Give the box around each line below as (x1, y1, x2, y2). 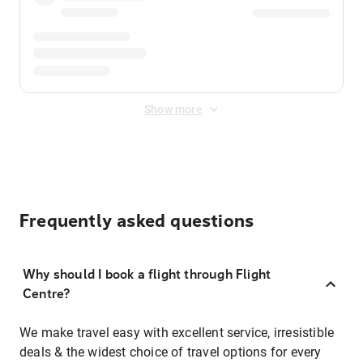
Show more (144, 103, 203, 116)
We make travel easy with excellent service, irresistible (19, 325, 335, 340)
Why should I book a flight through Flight (23, 267, 271, 282)
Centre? (23, 286, 70, 301)
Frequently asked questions (19, 211, 254, 232)
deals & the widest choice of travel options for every (19, 344, 322, 360)
